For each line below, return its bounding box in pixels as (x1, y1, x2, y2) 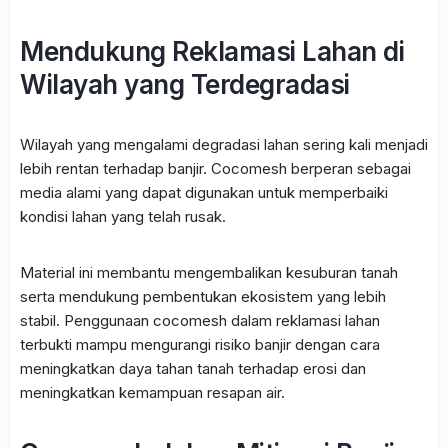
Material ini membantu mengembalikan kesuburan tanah (20, 263, 398, 283)
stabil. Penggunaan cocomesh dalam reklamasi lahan (20, 311, 380, 331)
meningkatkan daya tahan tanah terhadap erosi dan (20, 359, 366, 379)
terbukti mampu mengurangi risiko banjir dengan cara (20, 335, 380, 355)
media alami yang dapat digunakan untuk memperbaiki (20, 183, 388, 203)
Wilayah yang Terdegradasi (20, 69, 350, 101)
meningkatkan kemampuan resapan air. (20, 383, 285, 403)
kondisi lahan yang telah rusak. (20, 207, 226, 227)
